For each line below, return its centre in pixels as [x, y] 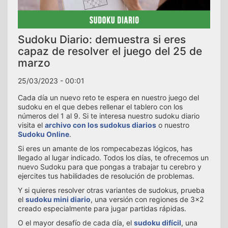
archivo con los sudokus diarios [101, 125]
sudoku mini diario [58, 199]
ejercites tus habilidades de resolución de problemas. [106, 176]
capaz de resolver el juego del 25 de [110, 51]
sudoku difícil [158, 222]
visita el [31, 125]
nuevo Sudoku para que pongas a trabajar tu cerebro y [110, 166]
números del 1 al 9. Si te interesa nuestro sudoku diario [109, 116]
